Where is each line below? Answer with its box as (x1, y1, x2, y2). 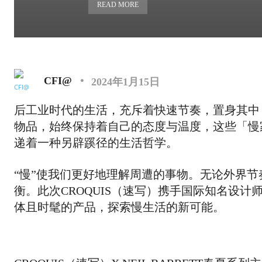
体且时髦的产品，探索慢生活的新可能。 (14, 201, 225, 213)
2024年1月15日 (91, 75, 160, 88)
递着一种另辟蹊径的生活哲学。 (14, 136, 178, 149)
